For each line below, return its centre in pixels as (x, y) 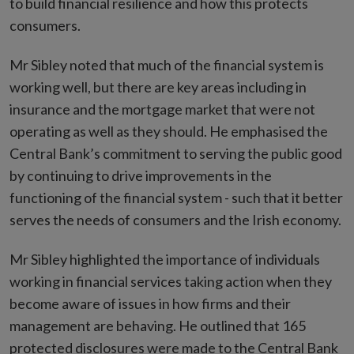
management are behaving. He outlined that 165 (158, 326)
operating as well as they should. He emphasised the (169, 132)
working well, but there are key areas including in (158, 87)
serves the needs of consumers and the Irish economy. (175, 220)
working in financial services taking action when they (171, 282)
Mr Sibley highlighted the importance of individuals (165, 260)
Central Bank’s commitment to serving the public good (176, 154)
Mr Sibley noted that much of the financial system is (167, 65)
